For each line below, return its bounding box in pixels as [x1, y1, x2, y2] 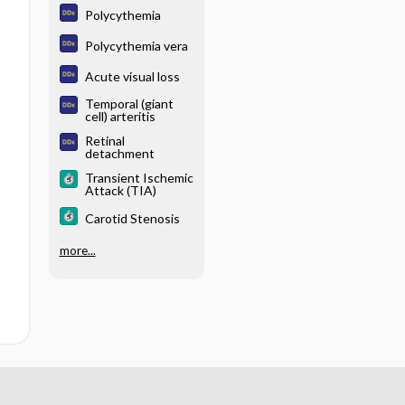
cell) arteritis [84, 108, 155, 124]
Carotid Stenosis [84, 210, 180, 226]
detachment [84, 146, 155, 161]
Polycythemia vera [84, 37, 188, 53]
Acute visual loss [84, 68, 180, 84]
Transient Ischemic [84, 170, 193, 185]
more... [59, 243, 96, 258]
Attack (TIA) [84, 183, 156, 198]
